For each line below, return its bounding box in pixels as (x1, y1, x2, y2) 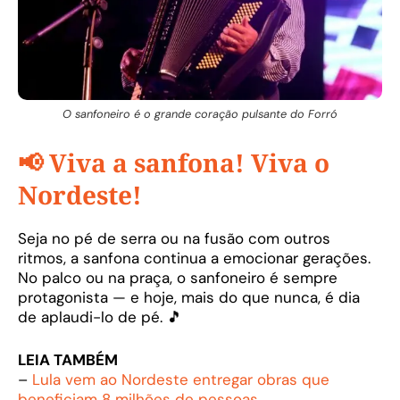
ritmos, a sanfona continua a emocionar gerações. (18, 248, 371, 269)
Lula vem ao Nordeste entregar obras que (32, 369, 329, 389)
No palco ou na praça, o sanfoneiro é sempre (18, 268, 337, 288)
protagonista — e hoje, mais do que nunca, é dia (18, 287, 360, 308)
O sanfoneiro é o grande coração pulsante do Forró (62, 105, 337, 121)
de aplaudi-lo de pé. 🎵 (18, 307, 182, 328)
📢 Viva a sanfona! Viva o (18, 146, 329, 180)
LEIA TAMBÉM (18, 349, 118, 370)
